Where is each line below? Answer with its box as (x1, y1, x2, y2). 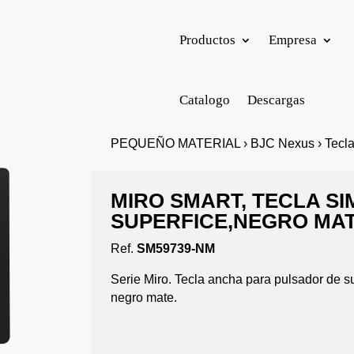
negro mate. (111, 291, 178, 304)
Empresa (269, 32, 318, 47)
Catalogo (179, 92, 231, 107)
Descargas (247, 92, 306, 107)
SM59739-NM (137, 242, 216, 255)
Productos (179, 32, 236, 47)
